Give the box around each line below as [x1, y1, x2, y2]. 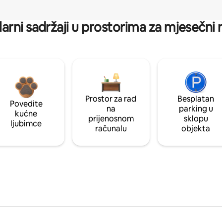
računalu [95, 123, 127, 134]
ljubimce [10, 118, 42, 129]
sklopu [183, 113, 208, 124]
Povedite [9, 98, 43, 109]
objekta [181, 123, 211, 134]
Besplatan [177, 93, 215, 104]
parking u [178, 103, 213, 114]
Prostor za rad [85, 93, 137, 104]
